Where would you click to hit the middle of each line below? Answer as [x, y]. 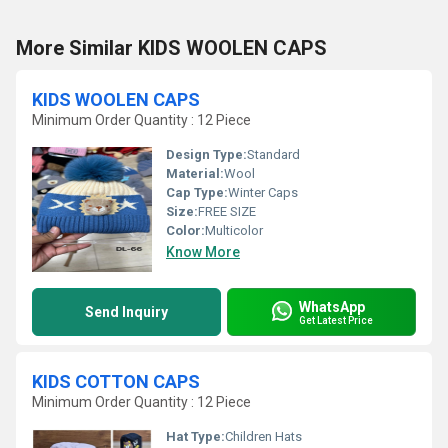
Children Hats [263, 436]
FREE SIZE [227, 211]
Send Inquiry [126, 312]
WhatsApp [332, 306]
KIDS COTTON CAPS [116, 381]
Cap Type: [197, 192]
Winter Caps [263, 192]
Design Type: [206, 154]
